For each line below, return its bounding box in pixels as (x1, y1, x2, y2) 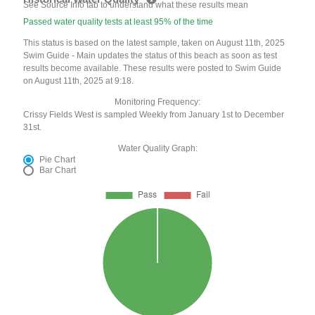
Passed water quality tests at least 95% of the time (23, 17, 214, 27)
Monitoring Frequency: (115, 97, 200, 108)
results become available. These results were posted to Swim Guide (23, 63, 282, 74)
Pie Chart (39, 155, 76, 165)
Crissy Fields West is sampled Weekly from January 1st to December (23, 110, 285, 120)
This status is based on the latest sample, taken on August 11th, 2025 (23, 38, 285, 49)
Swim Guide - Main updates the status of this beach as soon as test (23, 51, 278, 61)
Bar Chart (39, 165, 77, 176)
